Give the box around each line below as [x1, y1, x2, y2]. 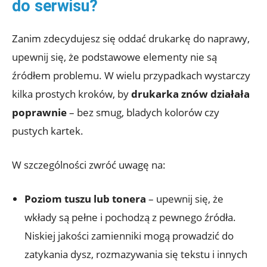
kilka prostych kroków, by [12, 87, 131, 101]
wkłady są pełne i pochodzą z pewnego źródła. [24, 210, 236, 225]
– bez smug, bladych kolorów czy [67, 105, 219, 120]
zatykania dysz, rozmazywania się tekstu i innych [24, 247, 247, 262]
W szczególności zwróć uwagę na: [12, 158, 166, 172]
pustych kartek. [12, 124, 83, 138]
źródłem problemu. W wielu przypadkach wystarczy [12, 69, 250, 83]
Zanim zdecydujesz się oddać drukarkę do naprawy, [12, 32, 250, 46]
